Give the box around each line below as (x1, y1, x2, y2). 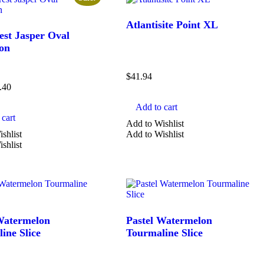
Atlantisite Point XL (126, 19, 219, 31)
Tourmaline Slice (126, 226, 203, 239)
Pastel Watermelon (126, 214, 213, 226)
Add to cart (136, 102, 178, 113)
